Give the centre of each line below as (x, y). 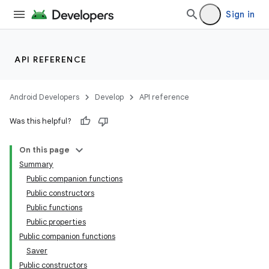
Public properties (56, 222)
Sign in (240, 14)
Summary (36, 164)
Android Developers (44, 97)
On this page (44, 150)
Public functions (54, 207)
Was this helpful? (41, 121)
